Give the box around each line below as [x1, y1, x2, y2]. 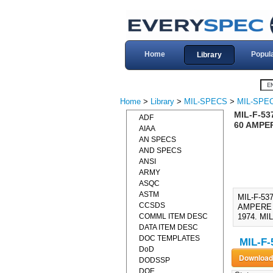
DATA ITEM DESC [139, 223, 198, 232]
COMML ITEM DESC [139, 212, 208, 221]
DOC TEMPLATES [139, 234, 200, 243]
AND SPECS [139, 146, 182, 155]
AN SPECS [139, 135, 176, 144]
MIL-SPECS [184, 97, 227, 106]
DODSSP [139, 256, 170, 264]
